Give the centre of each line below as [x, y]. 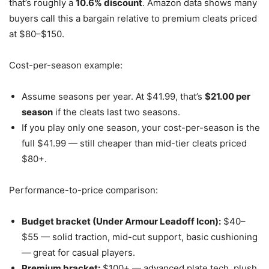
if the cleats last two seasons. [116, 112]
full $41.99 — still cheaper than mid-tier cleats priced [134, 144]
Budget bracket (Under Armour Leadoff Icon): [121, 222]
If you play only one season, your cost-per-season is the [141, 128]
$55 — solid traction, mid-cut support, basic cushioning [140, 237]
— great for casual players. [78, 253]
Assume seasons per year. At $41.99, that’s [113, 97]
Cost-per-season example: [66, 65]
